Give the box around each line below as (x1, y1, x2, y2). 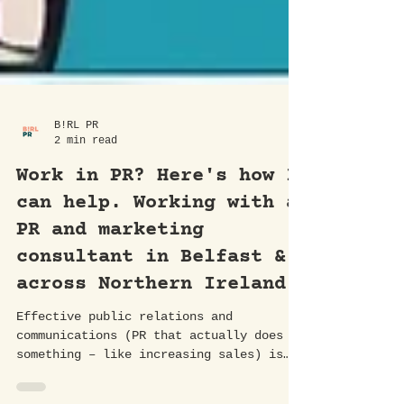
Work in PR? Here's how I (16, 210, 298, 233)
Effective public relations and (16, 354, 233, 369)
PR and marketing (16, 264, 204, 287)
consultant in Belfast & (16, 291, 286, 314)
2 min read (54, 179, 117, 192)
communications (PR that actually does (16, 373, 283, 388)
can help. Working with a (16, 237, 298, 260)
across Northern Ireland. (16, 318, 298, 341)
